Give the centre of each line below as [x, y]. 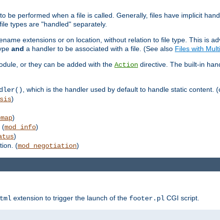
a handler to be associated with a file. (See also [99, 48]
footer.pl [147, 199]
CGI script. [182, 198]
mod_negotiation [47, 146]
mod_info [20, 127]
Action [126, 65]
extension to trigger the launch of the [70, 198]
